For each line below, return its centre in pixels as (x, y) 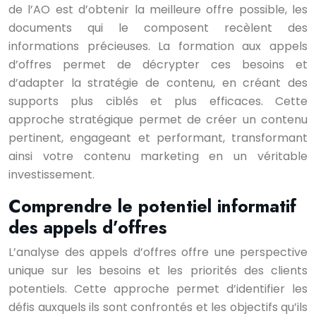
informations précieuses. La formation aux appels (158, 46)
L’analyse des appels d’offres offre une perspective (158, 252)
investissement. (51, 175)
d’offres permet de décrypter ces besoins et (158, 65)
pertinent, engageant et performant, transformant (158, 138)
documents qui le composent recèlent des (158, 28)
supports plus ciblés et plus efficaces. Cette (158, 101)
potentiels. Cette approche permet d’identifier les (158, 289)
